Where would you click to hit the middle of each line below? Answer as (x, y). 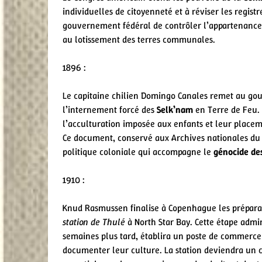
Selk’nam (175, 109)
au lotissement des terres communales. (139, 39)
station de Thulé (94, 222)
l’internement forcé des (110, 109)
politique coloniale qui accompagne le (138, 151)
